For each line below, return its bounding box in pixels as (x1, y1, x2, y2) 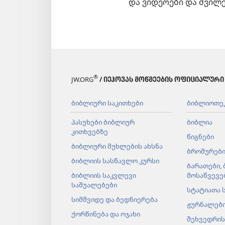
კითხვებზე (71, 127, 108, 136)
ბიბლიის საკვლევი (71, 170, 136, 180)
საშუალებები (71, 180, 117, 189)
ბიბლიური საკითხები (71, 98, 143, 107)
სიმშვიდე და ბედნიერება (71, 194, 158, 204)
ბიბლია (186, 117, 212, 127)
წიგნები (186, 132, 214, 141)
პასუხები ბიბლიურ (71, 117, 135, 127)
